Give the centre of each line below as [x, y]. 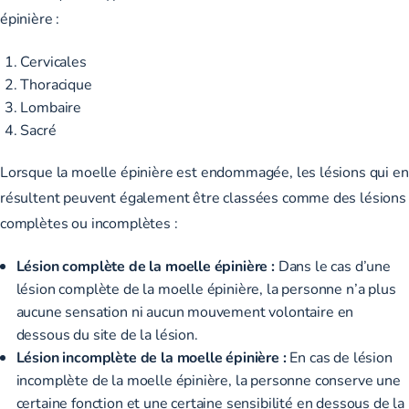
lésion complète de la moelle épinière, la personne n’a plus [206, 288]
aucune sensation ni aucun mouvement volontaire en [185, 310]
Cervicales [53, 60]
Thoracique [56, 83]
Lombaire [51, 106]
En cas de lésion [339, 356]
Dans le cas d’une [332, 265]
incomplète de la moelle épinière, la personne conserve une [208, 379]
